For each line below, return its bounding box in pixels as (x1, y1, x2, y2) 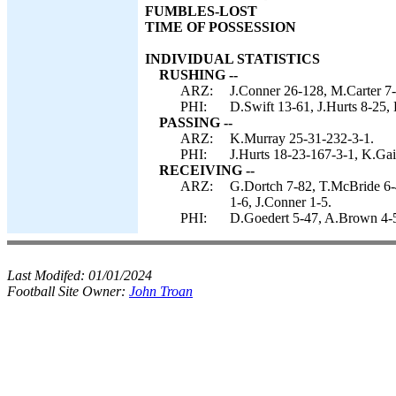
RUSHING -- (159, 67, 238, 82)
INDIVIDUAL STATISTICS (145, 51, 320, 66)
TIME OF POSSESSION (145, 19, 296, 34)
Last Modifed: (7, 268, 88, 283)
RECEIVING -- (159, 163, 255, 178)
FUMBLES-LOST (145, 4, 257, 19)
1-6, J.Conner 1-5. (230, 194, 331, 209)
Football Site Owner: (7, 284, 129, 299)
